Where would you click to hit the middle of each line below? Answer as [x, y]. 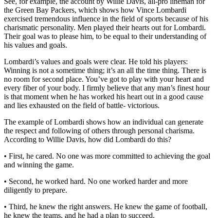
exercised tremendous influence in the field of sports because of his [106, 18]
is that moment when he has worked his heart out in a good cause [104, 96]
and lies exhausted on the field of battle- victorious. [82, 105]
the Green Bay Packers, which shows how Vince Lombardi [95, 10]
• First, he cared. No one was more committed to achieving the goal [107, 156]
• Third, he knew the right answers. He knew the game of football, [106, 206]
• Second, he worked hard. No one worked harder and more [96, 181]
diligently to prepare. [36, 190]
